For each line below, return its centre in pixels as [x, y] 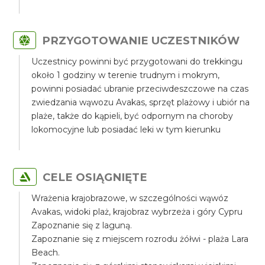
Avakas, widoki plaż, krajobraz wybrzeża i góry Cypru [137, 212]
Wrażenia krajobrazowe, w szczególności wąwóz [130, 198]
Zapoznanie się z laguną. [82, 225]
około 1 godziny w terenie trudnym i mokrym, [126, 75]
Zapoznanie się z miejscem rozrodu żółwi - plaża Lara [140, 239]
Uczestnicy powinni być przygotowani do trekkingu [137, 62]
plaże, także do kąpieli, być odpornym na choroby [132, 116]
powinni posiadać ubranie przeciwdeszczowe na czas [140, 89]
